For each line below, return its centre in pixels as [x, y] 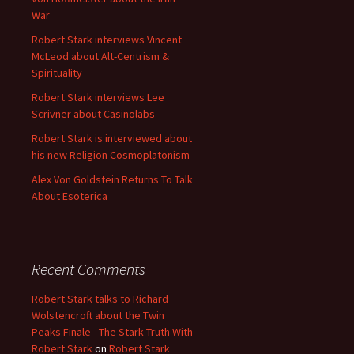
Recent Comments [88, 269]
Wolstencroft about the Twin [98, 316]
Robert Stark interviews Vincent [107, 40]
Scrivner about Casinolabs [93, 114]
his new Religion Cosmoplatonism [111, 155]
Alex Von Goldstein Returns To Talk [112, 180]
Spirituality [58, 73]
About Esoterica [70, 196]
